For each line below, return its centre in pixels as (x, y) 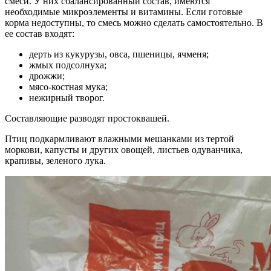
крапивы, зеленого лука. (55, 161)
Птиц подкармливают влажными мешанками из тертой (119, 139)
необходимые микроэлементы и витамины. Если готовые (124, 12)
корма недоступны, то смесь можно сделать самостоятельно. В (134, 23)
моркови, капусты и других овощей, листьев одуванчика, (124, 150)
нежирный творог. (67, 98)
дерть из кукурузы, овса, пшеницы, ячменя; (119, 54)
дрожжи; (47, 76)
